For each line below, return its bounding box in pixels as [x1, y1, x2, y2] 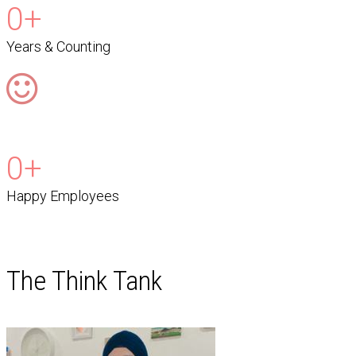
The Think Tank [6, 265, 162, 297]
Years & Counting [6, 38, 110, 56]
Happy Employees [6, 188, 119, 205]
